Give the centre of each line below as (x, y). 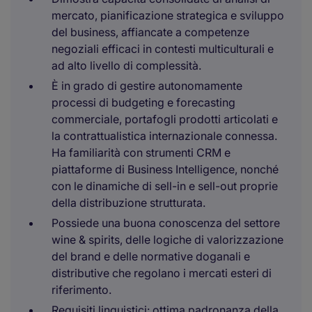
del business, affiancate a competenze (150, 32)
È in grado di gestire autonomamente (147, 86)
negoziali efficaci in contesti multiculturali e (163, 49)
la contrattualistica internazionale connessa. (164, 136)
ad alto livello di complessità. (126, 65)
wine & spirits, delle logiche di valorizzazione (167, 240)
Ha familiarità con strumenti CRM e (141, 153)
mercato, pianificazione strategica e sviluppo (168, 15)
